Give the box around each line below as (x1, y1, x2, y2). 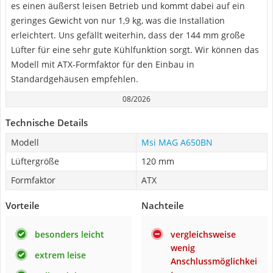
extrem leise (35, 249, 86, 261)
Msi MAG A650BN (141, 136, 213, 148)
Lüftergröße (11, 155, 59, 167)
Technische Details (5, 116, 88, 129)
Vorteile (5, 199, 40, 211)
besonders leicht (35, 229, 104, 240)
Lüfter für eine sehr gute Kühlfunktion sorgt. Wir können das (11, 44, 259, 55)
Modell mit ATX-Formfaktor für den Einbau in (11, 58, 194, 70)
